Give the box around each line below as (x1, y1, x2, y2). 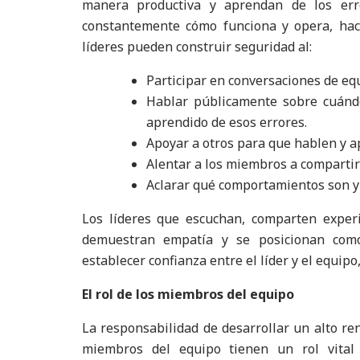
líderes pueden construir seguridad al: (82, 38, 312, 55)
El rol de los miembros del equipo (82, 285, 294, 303)
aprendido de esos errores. (146, 113, 307, 131)
